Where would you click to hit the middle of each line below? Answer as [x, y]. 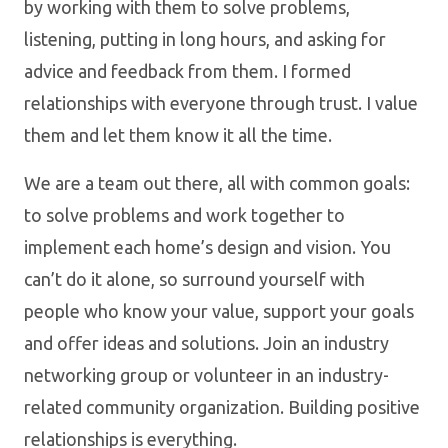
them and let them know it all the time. [178, 134]
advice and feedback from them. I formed [187, 70]
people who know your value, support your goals [219, 310]
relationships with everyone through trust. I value [221, 102]
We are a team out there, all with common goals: [217, 182]
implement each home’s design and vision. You [207, 246]
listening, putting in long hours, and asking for [205, 38]
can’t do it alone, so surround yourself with [194, 278]
